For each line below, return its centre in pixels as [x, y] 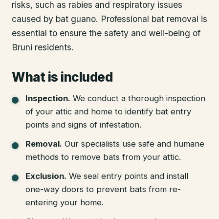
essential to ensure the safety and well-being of [106, 33]
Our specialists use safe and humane [134, 144]
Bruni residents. [43, 47]
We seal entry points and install [129, 176]
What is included [62, 77]
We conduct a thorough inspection [139, 99]
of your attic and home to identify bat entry [108, 112]
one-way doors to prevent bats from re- [103, 189]
